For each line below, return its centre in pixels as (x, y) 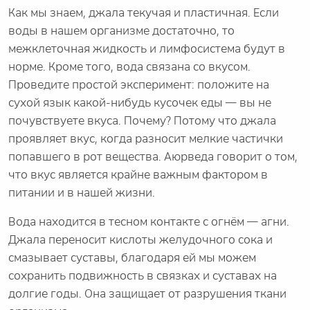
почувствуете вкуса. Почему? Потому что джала (142, 121)
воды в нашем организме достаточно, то (121, 31)
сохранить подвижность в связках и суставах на (143, 276)
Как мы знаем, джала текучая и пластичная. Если (144, 13)
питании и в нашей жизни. (82, 193)
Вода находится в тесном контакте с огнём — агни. (149, 222)
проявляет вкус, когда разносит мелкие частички (146, 139)
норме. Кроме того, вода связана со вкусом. (129, 67)
